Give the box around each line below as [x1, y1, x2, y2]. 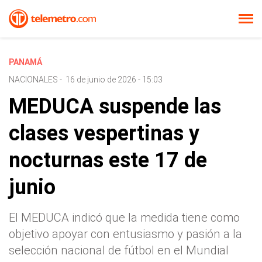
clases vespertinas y [9, 121, 199, 146]
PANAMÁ [9, 57, 42, 67]
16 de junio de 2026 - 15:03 [65, 75, 163, 84]
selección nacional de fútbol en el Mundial [9, 243, 229, 257]
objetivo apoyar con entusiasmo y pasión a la [9, 227, 242, 241]
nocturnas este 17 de [9, 148, 207, 173]
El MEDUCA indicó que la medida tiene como [9, 211, 240, 225]
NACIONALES [9, 75, 58, 84]
